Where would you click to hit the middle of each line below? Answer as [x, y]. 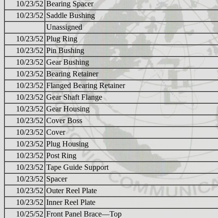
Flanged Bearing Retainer [86, 86]
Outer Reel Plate [72, 191]
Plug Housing [67, 144]
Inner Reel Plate [71, 202]
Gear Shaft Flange [74, 97]
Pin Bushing [65, 51]
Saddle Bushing [71, 16]
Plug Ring [62, 39]
